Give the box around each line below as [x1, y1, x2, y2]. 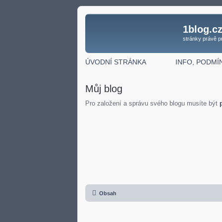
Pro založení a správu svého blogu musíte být [85, 99, 220, 107]
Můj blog [85, 83, 122, 94]
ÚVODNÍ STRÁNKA [85, 57, 146, 66]
